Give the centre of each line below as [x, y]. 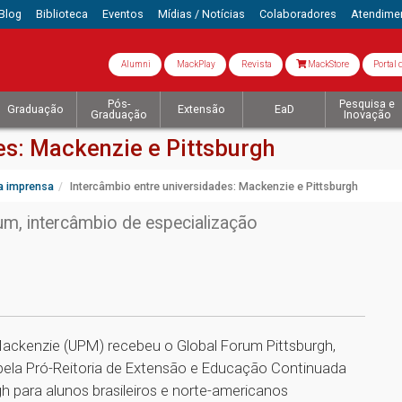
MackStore [328, 64]
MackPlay [195, 64]
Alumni [135, 64]
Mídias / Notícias [202, 14]
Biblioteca [62, 14]
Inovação [367, 115]
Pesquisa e [367, 104]
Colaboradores [298, 14]
